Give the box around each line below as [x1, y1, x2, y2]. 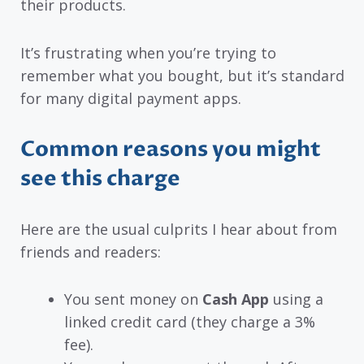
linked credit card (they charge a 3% [64, 312, 315, 332]
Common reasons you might [20, 134, 321, 164]
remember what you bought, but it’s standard [20, 65, 344, 85]
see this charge [20, 163, 180, 193]
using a [269, 289, 323, 310]
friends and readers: [20, 241, 161, 262]
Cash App [202, 289, 269, 310]
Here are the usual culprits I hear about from [20, 219, 337, 239]
